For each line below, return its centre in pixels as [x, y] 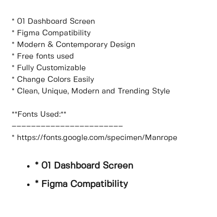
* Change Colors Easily [53, 80]
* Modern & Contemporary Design [73, 45]
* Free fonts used [43, 57]
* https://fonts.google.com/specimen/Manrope [94, 138]
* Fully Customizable [49, 68]
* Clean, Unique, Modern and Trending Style [91, 92]
